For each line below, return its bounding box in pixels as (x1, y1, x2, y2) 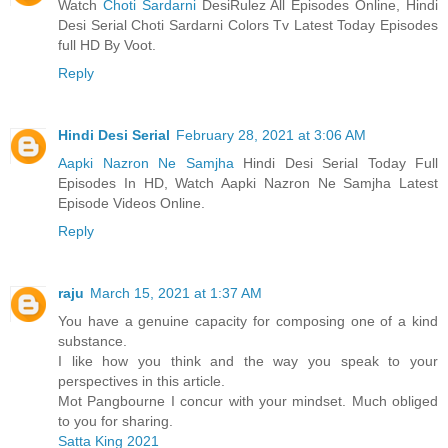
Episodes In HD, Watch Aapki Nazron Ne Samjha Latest (58, 174, 438, 191)
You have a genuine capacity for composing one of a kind (58, 312, 438, 329)
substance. (58, 332, 127, 349)
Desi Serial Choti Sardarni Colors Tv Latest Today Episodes (58, 16, 438, 33)
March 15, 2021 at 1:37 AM (90, 284, 262, 301)
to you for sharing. (58, 412, 173, 429)
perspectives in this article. (58, 372, 225, 389)
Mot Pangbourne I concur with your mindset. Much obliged (58, 392, 438, 409)
